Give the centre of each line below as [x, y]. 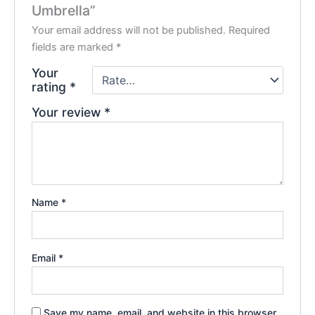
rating [51, 87]
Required [250, 31]
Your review [68, 112]
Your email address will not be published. [129, 31]
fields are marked [74, 47]
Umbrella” [64, 11]
